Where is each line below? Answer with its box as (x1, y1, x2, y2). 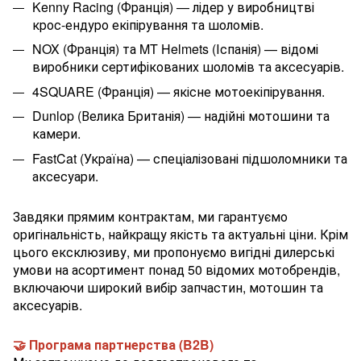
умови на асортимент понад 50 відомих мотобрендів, (13, 259, 340, 279)
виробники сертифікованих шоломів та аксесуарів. (32, 57, 344, 77)
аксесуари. (32, 166, 98, 185)
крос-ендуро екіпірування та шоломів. (32, 15, 263, 34)
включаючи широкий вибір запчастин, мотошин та (13, 277, 323, 297)
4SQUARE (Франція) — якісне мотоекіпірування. (32, 81, 325, 101)
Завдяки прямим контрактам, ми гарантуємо (13, 206, 288, 226)
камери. (32, 124, 81, 143)
